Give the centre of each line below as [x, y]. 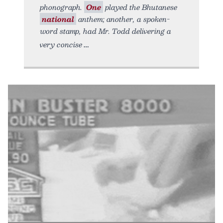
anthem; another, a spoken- [123, 19]
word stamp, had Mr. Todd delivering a [106, 31]
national [58, 19]
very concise [61, 44]
